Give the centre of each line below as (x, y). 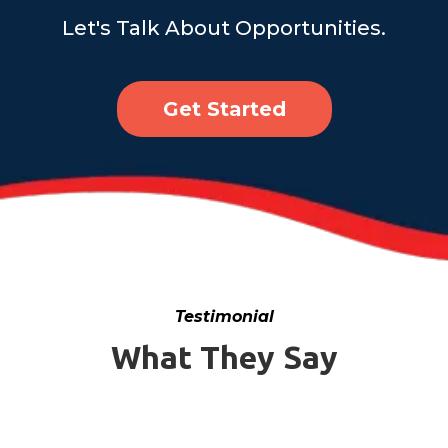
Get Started (224, 109)
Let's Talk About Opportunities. (224, 28)
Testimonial (224, 317)
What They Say (224, 357)
